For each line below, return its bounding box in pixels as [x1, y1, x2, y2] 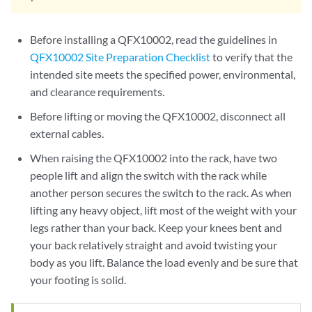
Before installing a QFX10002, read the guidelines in [30, 33, 278, 46]
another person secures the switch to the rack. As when [30, 186, 292, 199]
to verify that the [210, 50, 293, 63]
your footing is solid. [30, 273, 127, 286]
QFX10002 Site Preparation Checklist [30, 50, 211, 63]
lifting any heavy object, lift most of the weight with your [30, 203, 297, 217]
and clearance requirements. [30, 85, 165, 98]
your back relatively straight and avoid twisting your [30, 238, 278, 251]
